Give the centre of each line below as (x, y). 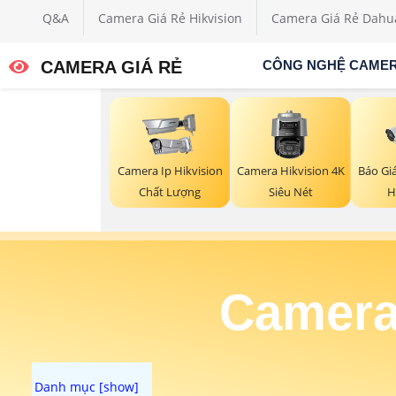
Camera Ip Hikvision (170, 171)
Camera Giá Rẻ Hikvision (170, 18)
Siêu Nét (290, 192)
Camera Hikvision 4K (290, 171)
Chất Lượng (170, 192)
